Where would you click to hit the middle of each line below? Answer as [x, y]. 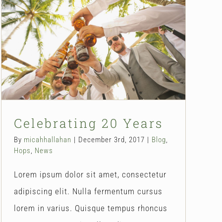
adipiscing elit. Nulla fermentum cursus [88, 191]
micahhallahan [48, 139]
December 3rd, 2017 [111, 139]
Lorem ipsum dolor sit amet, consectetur [90, 174]
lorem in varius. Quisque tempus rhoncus [91, 208]
